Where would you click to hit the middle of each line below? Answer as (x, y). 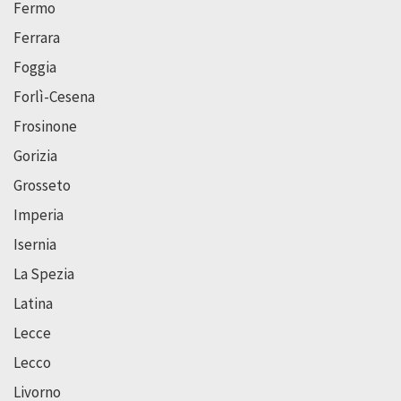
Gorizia (35, 156)
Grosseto (42, 186)
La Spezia (44, 274)
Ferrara (37, 38)
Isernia (35, 245)
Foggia (35, 68)
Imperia (38, 215)
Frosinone (45, 127)
